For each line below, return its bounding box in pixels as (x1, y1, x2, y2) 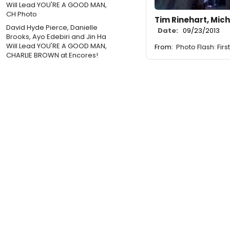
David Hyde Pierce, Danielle (6, 22, 98, 32)
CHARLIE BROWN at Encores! (6, 50, 98, 60)
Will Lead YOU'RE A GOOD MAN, (6, 41, 107, 51)
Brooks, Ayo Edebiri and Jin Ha (6, 31, 106, 42)
